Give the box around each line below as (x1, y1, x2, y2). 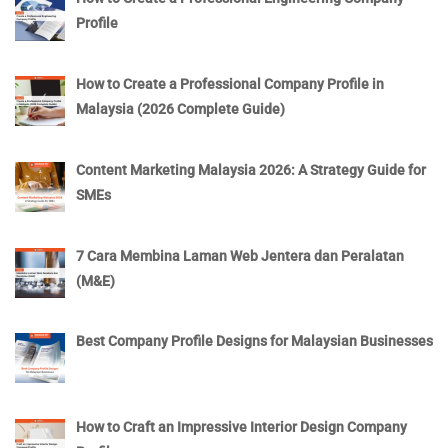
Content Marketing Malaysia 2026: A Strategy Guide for (75, 161, 426, 178)
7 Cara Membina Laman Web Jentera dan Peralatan (75, 247, 404, 264)
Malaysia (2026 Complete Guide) (75, 101, 285, 118)
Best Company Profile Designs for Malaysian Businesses (75, 333, 433, 350)
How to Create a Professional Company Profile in (75, 76, 384, 93)
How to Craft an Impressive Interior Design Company (75, 418, 407, 435)
